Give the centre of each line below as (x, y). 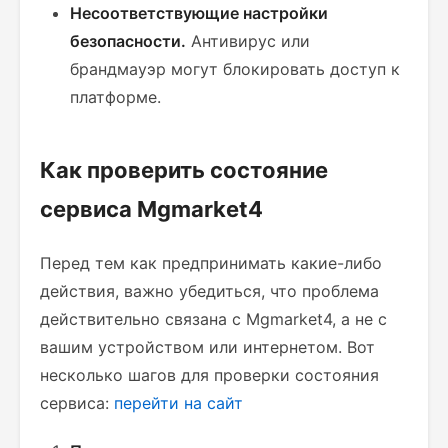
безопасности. (128, 41)
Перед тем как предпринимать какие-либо (211, 263)
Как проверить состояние (184, 170)
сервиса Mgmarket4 (151, 209)
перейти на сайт (178, 403)
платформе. (115, 97)
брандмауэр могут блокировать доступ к (235, 69)
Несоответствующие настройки (199, 13)
